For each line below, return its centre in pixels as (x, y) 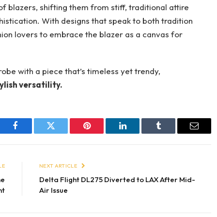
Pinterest (101, 133)
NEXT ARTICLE (59, 166)
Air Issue (54, 190)
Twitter (63, 133)
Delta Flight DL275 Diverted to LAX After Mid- (117, 180)
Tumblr (170, 133)
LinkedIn (138, 133)
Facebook (31, 133)
